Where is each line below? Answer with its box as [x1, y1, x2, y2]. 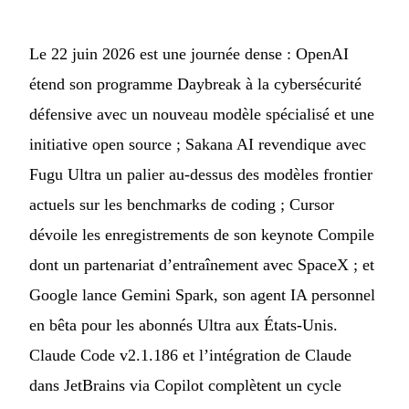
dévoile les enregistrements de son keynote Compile [29, 225, 374, 245]
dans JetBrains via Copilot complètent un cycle [29, 376, 341, 395]
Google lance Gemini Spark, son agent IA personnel [29, 286, 375, 305]
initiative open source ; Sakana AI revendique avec [29, 135, 366, 154]
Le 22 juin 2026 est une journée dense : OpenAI [29, 45, 349, 64]
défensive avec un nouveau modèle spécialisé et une [29, 105, 374, 124]
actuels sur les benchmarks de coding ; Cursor [29, 195, 334, 215]
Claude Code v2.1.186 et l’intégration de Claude [29, 346, 351, 365]
